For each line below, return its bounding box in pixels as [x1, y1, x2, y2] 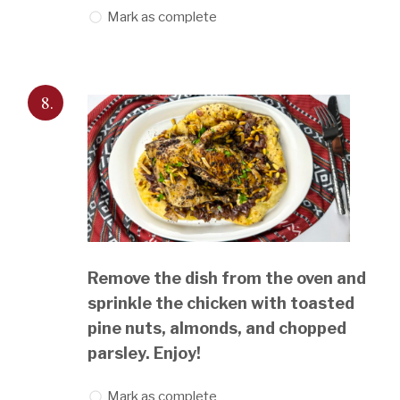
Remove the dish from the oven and [87, 268, 367, 287]
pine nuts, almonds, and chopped [87, 318, 347, 337]
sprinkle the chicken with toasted [87, 293, 355, 312]
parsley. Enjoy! [87, 343, 202, 362]
